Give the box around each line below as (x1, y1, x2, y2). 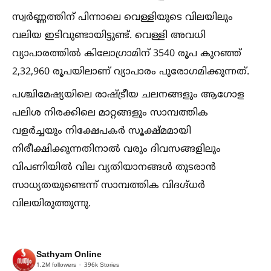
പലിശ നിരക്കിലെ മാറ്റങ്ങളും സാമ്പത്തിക (12, 106, 208, 119)
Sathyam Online (36, 250, 102, 261)
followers (50, 261, 76, 270)
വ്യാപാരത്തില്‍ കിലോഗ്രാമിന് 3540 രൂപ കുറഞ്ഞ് (12, 47, 241, 60)
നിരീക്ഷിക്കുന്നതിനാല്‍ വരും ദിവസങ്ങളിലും (12, 143, 221, 155)
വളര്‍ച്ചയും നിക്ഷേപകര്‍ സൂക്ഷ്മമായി (12, 125, 191, 137)
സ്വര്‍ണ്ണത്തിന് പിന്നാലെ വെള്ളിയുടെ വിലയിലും (12, 11, 233, 24)
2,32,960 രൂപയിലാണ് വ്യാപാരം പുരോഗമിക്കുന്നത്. (12, 65, 249, 78)
